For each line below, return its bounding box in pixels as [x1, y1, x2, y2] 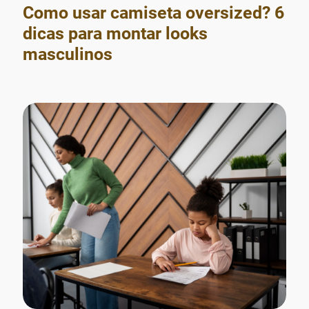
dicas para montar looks [23, 23, 208, 44]
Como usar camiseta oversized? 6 [23, 3, 284, 23]
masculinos [23, 44, 112, 65]
